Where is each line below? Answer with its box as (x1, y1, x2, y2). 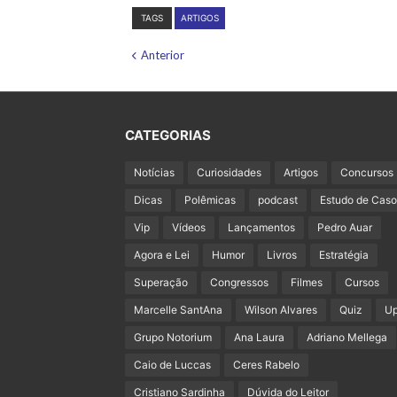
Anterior (140, 47, 184, 62)
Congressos (209, 275, 269, 289)
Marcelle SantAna (133, 302, 222, 316)
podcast (257, 192, 298, 206)
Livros (266, 247, 297, 261)
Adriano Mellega (306, 330, 387, 344)
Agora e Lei (133, 247, 190, 261)
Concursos (339, 165, 393, 179)
